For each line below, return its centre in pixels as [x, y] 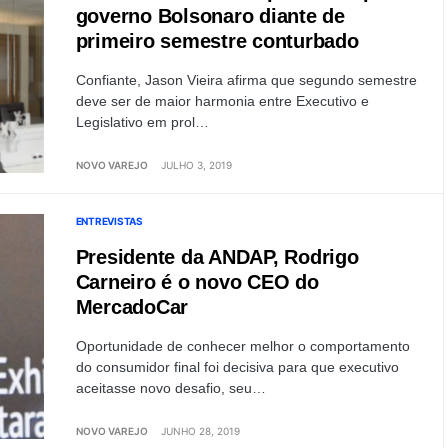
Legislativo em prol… [142, 122]
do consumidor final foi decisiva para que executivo [237, 367]
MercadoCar [131, 307]
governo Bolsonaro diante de [210, 16]
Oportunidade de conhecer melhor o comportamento [242, 346]
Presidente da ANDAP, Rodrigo [217, 257]
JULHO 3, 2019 [196, 165]
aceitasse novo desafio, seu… [170, 388]
